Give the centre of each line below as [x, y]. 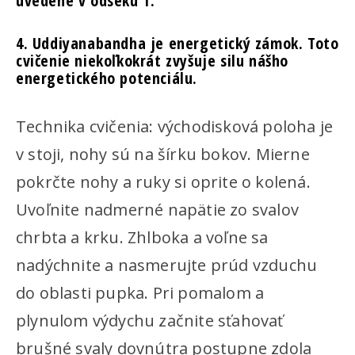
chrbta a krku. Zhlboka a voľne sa [142, 237]
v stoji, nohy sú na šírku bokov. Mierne [163, 154]
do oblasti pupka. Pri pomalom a [140, 293]
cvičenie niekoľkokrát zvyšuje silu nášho [153, 61]
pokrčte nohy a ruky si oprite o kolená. [163, 182]
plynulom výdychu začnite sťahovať [150, 321]
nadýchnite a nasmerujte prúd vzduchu [167, 265]
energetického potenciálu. [107, 78]
